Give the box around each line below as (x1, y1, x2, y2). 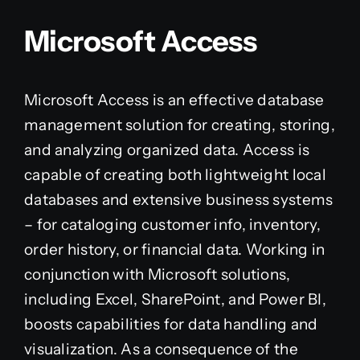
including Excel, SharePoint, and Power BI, (23, 290, 326, 309)
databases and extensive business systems (23, 190, 333, 209)
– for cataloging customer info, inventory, (23, 215, 321, 234)
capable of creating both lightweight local (23, 166, 326, 184)
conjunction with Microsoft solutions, (23, 265, 291, 284)
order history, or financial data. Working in (23, 240, 325, 259)
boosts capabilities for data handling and (23, 315, 318, 333)
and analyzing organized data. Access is (23, 141, 310, 159)
